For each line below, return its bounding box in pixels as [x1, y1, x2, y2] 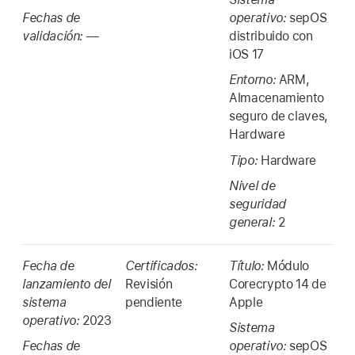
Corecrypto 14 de [229, 276, 326, 292]
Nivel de [229, 178, 276, 194]
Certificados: [125, 258, 198, 273]
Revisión [125, 276, 173, 292]
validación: [22, 28, 86, 44]
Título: [229, 258, 268, 273]
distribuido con [229, 28, 313, 44]
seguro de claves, [229, 109, 328, 124]
